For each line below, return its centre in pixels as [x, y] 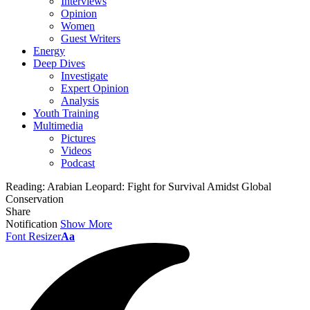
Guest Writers [91, 38]
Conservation [35, 199]
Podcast [78, 163]
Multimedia [58, 126]
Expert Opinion [95, 88]
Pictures [78, 138]
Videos [76, 151]
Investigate [84, 76]
